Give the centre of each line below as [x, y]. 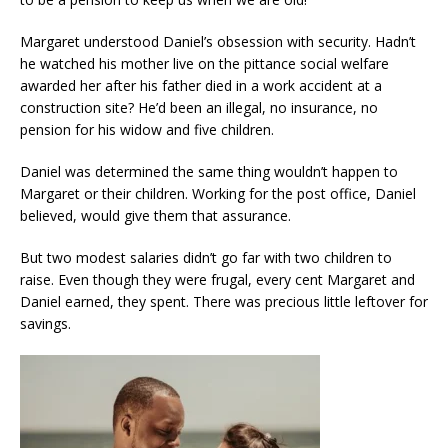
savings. [45, 323]
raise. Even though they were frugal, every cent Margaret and [217, 279]
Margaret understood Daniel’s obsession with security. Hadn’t [218, 41]
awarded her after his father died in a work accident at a [201, 85]
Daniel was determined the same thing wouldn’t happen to [209, 171]
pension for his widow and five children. [147, 129]
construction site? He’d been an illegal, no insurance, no [199, 107]
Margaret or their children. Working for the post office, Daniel [218, 193]
